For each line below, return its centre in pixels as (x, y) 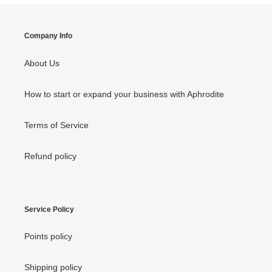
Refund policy (50, 156)
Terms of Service (56, 125)
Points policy (48, 236)
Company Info (48, 36)
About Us (42, 63)
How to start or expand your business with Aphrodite (124, 94)
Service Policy (49, 209)
